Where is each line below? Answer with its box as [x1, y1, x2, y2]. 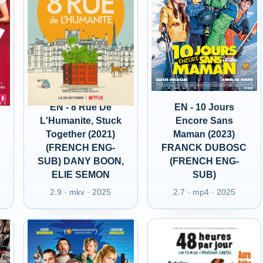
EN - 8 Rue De [49, 102, 112, 112]
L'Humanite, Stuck [39, 116, 122, 126]
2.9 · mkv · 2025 [50, 187, 112, 197]
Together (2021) [46, 129, 116, 139]
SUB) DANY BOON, [37, 156, 124, 166]
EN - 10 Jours [174, 102, 234, 112]
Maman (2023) [173, 129, 235, 139]
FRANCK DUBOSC [161, 143, 247, 153]
